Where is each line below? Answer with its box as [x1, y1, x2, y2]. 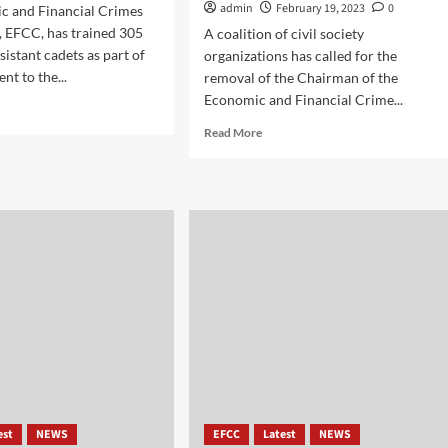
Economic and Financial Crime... [203, 91, 403, 108]
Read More [203, 125, 262, 140]
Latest [262, 426, 296, 443]
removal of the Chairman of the [203, 69, 398, 86]
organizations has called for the [203, 47, 397, 64]
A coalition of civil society [203, 25, 364, 42]
